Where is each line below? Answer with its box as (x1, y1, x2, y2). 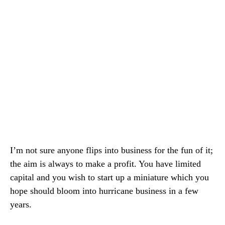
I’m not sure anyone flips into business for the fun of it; (10, 145, 213, 156)
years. (10, 199, 32, 210)
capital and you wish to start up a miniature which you (10, 172, 209, 183)
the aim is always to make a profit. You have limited (10, 159, 201, 169)
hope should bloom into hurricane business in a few (10, 186, 198, 196)
